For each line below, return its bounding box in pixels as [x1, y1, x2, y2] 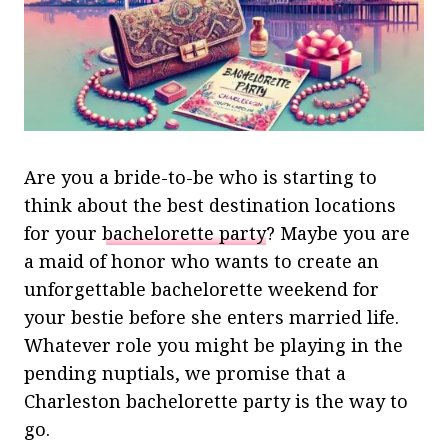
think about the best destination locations [24, 192, 396, 217]
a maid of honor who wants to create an [24, 248, 379, 273]
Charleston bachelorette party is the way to [24, 388, 408, 413]
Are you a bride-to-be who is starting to [24, 164, 377, 189]
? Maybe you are [266, 220, 410, 245]
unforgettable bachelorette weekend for [24, 276, 379, 301]
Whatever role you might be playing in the [24, 332, 403, 357]
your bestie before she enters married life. [24, 304, 399, 329]
